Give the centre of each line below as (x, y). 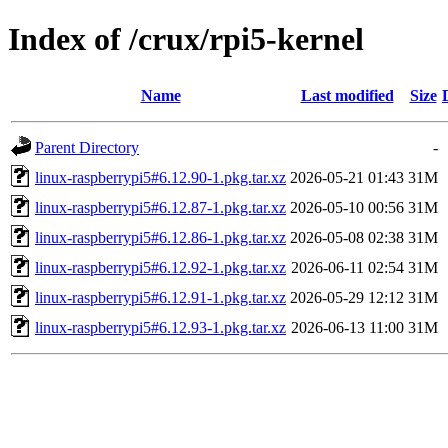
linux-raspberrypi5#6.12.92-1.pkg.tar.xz (160, 267)
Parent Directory (87, 147)
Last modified (347, 95)
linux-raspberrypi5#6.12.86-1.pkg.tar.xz (160, 237)
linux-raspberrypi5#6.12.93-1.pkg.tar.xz (160, 327)
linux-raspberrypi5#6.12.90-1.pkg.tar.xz (160, 177)
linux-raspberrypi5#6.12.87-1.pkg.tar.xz (160, 207)
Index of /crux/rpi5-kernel (186, 39)
